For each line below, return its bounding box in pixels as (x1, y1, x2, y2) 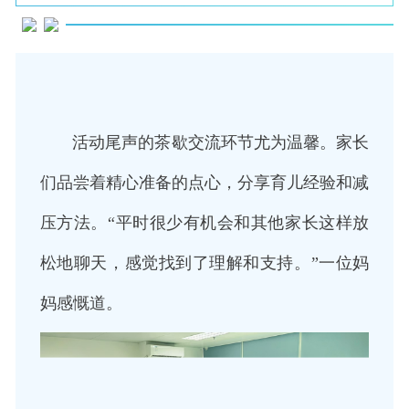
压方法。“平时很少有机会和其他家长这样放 (39, 214, 370, 233)
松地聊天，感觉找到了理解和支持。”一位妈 (39, 254, 370, 273)
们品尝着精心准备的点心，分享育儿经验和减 (39, 173, 370, 193)
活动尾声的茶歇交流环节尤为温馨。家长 (39, 133, 370, 152)
